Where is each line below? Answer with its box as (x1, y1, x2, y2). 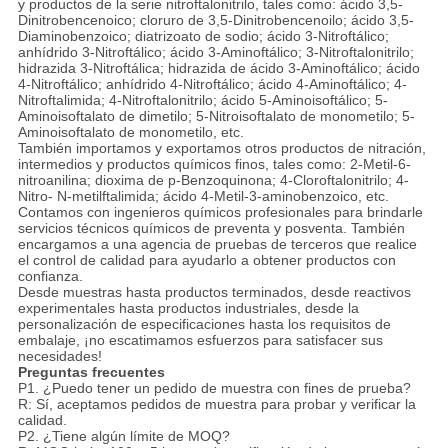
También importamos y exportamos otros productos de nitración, (17, 140, 426, 157)
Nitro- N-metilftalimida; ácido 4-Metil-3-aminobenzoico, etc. (17, 188, 389, 205)
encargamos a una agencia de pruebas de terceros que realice (17, 236, 417, 253)
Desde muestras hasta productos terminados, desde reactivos (17, 284, 411, 301)
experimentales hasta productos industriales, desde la (17, 300, 359, 317)
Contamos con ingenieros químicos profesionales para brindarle (17, 204, 423, 221)
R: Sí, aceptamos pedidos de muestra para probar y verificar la (17, 396, 416, 413)
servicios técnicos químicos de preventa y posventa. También (17, 220, 405, 237)
